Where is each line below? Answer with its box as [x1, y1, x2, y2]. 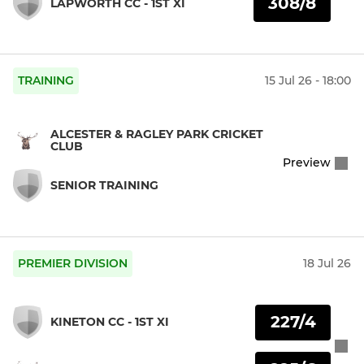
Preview [283, 155, 331, 171]
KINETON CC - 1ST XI [50, 314, 169, 330]
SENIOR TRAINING [50, 177, 158, 193]
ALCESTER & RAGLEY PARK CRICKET [50, 126, 263, 141]
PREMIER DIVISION [18, 256, 128, 271]
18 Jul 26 [303, 256, 351, 271]
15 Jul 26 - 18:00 [265, 73, 351, 89]
